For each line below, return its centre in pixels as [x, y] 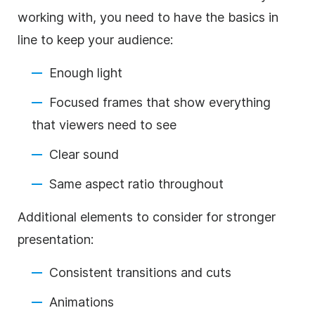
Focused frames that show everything [160, 102]
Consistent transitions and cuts [140, 272]
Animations [82, 302]
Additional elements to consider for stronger [147, 217]
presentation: [56, 239]
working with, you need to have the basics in [148, 17]
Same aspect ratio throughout [136, 184]
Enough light [88, 72]
